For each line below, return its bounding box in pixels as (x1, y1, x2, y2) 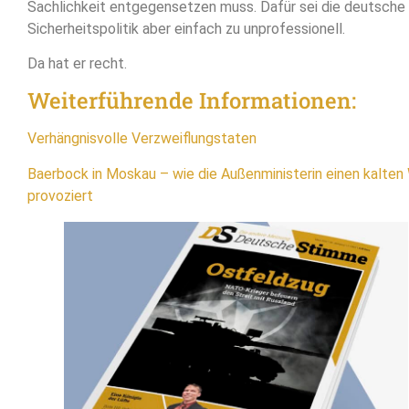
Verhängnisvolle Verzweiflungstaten (27, 130, 257, 148)
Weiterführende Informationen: (27, 86, 356, 116)
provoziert (27, 186, 93, 204)
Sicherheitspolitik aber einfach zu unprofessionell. (27, 19, 345, 37)
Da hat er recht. (27, 54, 127, 72)
